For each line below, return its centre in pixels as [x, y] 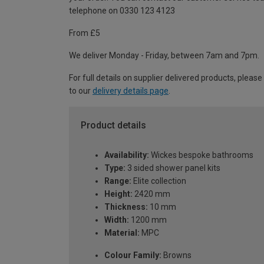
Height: [118, 194]
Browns [176, 255]
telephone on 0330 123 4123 [122, 11]
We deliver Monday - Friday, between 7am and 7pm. [164, 56]
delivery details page [131, 91]
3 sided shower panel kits [173, 168]
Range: [118, 181]
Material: [122, 232]
